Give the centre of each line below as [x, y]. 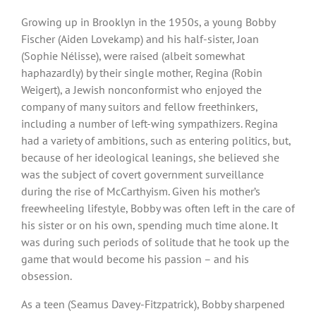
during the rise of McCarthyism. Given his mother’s [141, 191]
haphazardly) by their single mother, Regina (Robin [142, 72]
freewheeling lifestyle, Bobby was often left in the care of [158, 208]
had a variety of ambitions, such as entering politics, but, [156, 140]
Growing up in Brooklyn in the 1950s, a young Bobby [148, 22]
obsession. [47, 275]
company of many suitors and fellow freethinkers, [139, 106]
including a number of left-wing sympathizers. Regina [150, 123]
